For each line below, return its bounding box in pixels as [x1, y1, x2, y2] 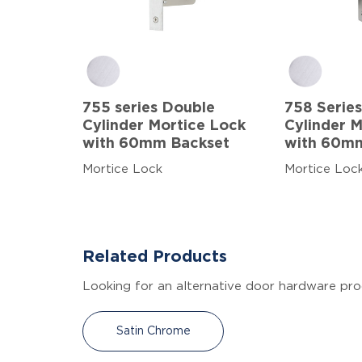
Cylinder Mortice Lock [82, 118, 246, 133]
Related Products [82, 248, 227, 265]
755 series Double [82, 100, 215, 116]
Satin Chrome [116, 325, 191, 337]
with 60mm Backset [82, 136, 229, 151]
